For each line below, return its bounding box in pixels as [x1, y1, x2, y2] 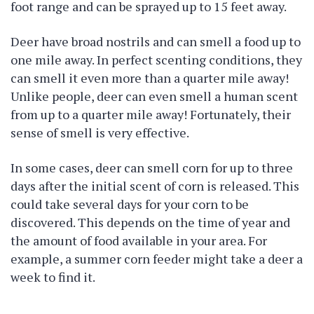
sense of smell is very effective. [11, 124, 189, 141]
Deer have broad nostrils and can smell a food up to [11, 33, 301, 50]
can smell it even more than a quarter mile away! [11, 69, 289, 86]
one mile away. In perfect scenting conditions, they [11, 51, 302, 68]
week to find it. [11, 268, 95, 285]
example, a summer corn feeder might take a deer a [11, 250, 303, 267]
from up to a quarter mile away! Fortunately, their [11, 106, 291, 123]
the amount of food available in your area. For [11, 232, 267, 249]
